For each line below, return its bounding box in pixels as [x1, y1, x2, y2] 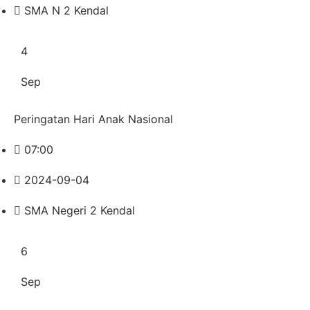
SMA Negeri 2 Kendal [24, 203, 135, 217]
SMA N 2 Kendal [24, 3, 109, 17]
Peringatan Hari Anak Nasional [14, 111, 173, 126]
